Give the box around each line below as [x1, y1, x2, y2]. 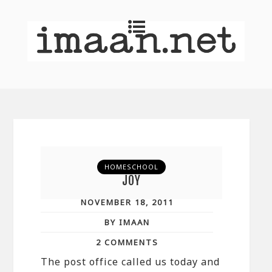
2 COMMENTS [95, 236, 158, 248]
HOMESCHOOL [104, 161, 159, 171]
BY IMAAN [104, 216, 150, 228]
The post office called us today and [41, 254, 220, 268]
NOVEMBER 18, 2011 [80, 196, 174, 208]
